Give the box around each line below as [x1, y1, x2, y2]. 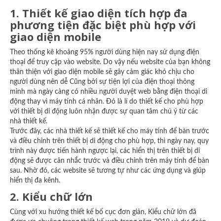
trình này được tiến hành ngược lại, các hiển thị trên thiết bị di [10, 147, 200, 154]
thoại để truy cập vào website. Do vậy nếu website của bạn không [10, 59, 210, 66]
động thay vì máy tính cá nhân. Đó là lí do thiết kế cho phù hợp [10, 98, 203, 105]
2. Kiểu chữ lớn [10, 189, 93, 204]
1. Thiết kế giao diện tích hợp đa [10, 5, 187, 20]
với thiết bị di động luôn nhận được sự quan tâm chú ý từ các [10, 108, 198, 115]
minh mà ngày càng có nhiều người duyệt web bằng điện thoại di [10, 88, 207, 95]
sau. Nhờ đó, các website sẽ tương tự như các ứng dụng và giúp [10, 167, 206, 174]
